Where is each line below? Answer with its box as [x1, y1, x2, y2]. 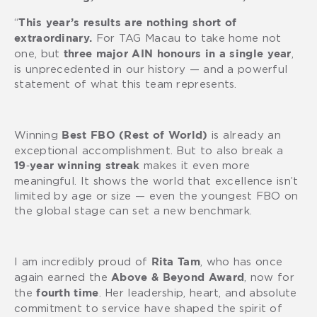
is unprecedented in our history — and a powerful [14, 62, 288, 74]
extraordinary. [14, 33, 93, 43]
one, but [14, 47, 64, 59]
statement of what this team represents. [14, 77, 237, 89]
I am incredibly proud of [14, 255, 151, 267]
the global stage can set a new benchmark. [14, 204, 253, 216]
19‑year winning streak [14, 161, 144, 171]
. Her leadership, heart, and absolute [98, 286, 297, 298]
